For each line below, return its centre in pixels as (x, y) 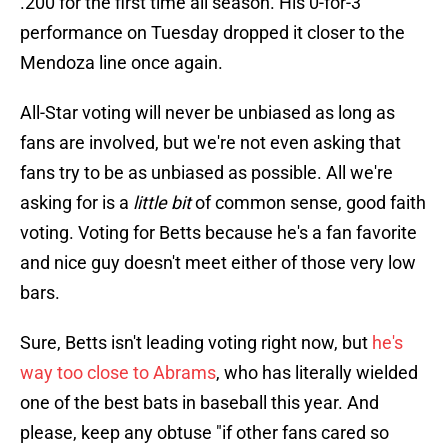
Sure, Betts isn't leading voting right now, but (196, 343)
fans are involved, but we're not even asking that (210, 143)
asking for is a (76, 203)
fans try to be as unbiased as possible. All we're (206, 173)
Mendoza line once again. (121, 63)
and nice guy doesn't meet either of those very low (218, 263)
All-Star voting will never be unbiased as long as (207, 113)
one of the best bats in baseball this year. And (199, 403)
